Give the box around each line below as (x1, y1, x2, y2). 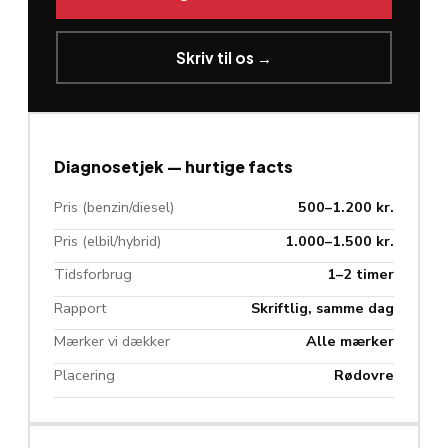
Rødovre (334, 364, 394, 385)
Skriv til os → (176, 48, 272, 68)
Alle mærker (306, 331, 394, 352)
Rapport (54, 297, 106, 318)
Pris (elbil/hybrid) (54, 230, 161, 251)
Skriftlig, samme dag (251, 297, 394, 318)
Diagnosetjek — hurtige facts (54, 156, 293, 178)
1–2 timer (327, 264, 394, 285)
